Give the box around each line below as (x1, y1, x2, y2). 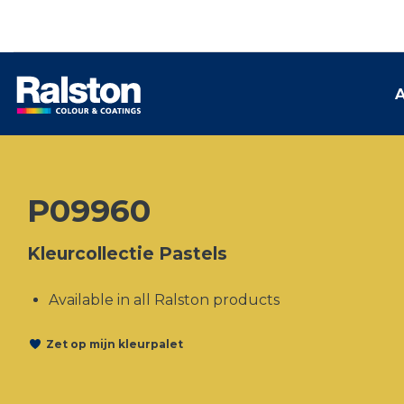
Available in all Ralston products (49, 291, 280, 308)
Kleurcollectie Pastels (27, 243, 227, 264)
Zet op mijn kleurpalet (46, 336, 183, 351)
